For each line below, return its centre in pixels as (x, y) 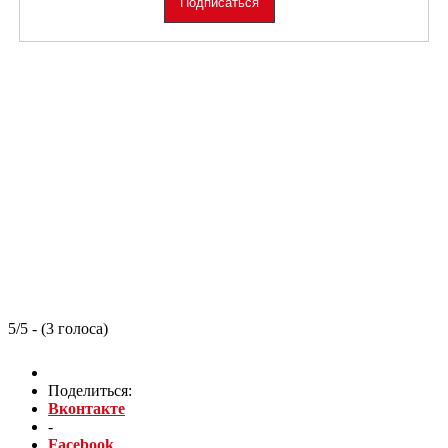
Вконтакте (86, 408)
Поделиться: (90, 390)
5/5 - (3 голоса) (58, 328)
